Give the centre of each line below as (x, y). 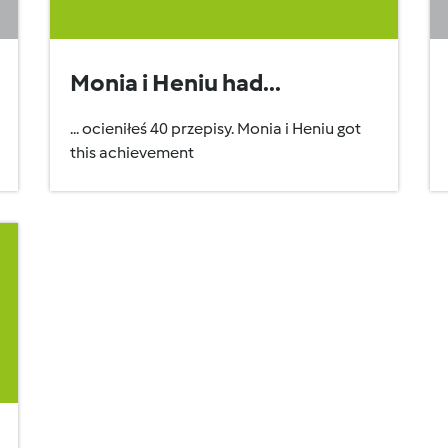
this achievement (132, 152)
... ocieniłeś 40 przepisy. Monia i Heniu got (215, 128)
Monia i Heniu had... (175, 82)
